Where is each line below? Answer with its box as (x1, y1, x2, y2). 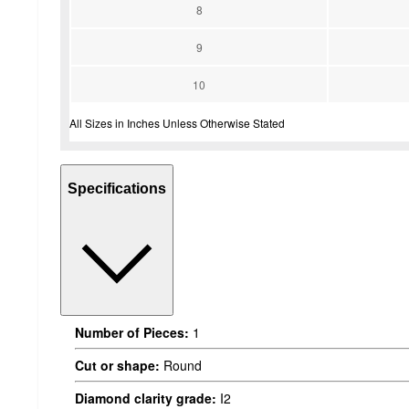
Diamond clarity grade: (75, 388, 216, 407)
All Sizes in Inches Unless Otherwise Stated (69, 114, 285, 131)
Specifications (68, 181, 166, 197)
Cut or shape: (75, 355, 160, 374)
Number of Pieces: (75, 322, 189, 341)
